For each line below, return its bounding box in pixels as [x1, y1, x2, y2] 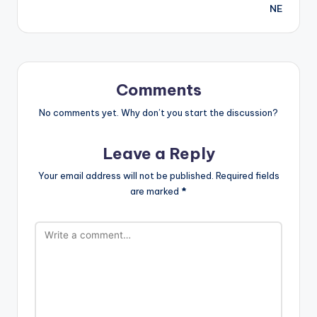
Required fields [215, 170, 279, 182]
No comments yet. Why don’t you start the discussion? [39, 106, 278, 118]
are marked [130, 185, 181, 197]
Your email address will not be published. [38, 170, 214, 182]
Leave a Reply [102, 143, 215, 163]
